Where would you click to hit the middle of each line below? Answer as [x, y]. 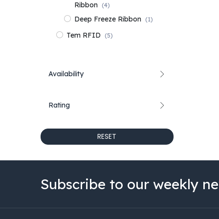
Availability [66, 74]
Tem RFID [83, 35]
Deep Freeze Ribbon [108, 19]
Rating [59, 105]
